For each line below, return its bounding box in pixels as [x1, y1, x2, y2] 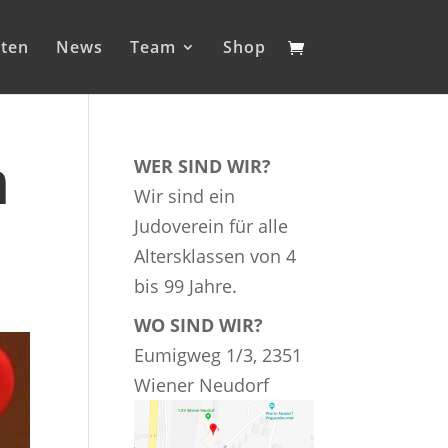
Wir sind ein [134, 184, 236, 208]
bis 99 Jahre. [134, 274, 238, 298]
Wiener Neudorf [134, 373, 270, 397]
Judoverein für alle [134, 214, 289, 238]
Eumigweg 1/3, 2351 [134, 343, 303, 367]
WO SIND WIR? [134, 313, 264, 337]
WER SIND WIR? [134, 154, 272, 178]
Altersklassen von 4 [134, 244, 297, 268]
